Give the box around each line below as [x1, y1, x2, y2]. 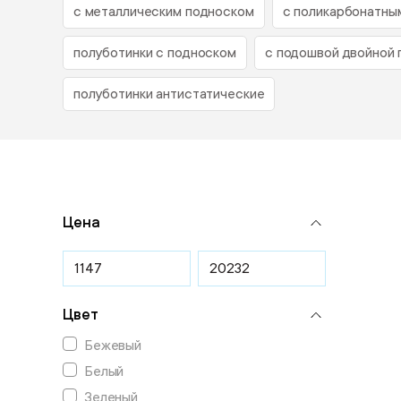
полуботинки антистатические [73, 86, 265, 102]
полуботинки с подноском [73, 45, 236, 61]
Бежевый [83, 337, 142, 354]
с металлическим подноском [73, 4, 254, 20]
